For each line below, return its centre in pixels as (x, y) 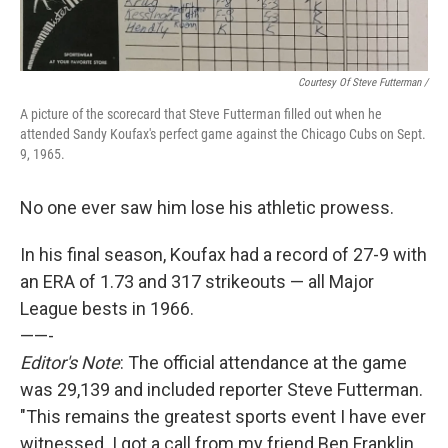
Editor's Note (70, 362)
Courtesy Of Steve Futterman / (363, 82)
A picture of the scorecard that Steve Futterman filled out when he (201, 114)
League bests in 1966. (107, 308)
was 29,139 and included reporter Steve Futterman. (221, 389)
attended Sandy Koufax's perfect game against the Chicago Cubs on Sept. (223, 134)
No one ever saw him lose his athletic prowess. (207, 207)
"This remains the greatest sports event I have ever (223, 416)
